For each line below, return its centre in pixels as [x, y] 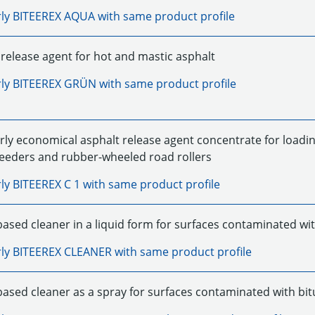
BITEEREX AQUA [53, 16]
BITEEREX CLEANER [62, 252]
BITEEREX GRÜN [54, 84]
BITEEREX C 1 [46, 184]
